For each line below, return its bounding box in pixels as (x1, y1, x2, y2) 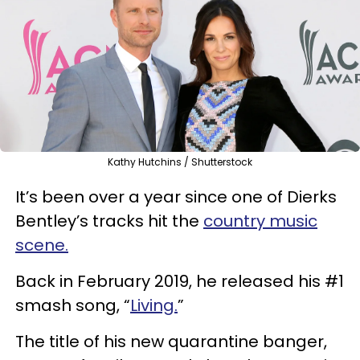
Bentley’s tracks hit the (15, 209, 203, 232)
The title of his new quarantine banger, (15, 329, 327, 353)
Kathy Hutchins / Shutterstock (108, 154, 252, 169)
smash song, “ (15, 293, 130, 317)
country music (203, 209, 317, 232)
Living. (130, 293, 178, 317)
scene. (15, 233, 68, 256)
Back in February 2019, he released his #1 (15, 269, 344, 292)
